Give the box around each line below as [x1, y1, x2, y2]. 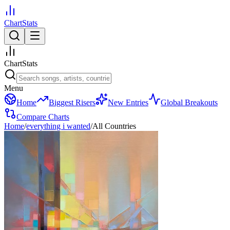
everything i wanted [26, 122, 90, 130]
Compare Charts [16, 112, 69, 121]
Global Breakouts [161, 98, 218, 107]
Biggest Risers [49, 98, 95, 107]
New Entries [108, 98, 148, 107]
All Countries [92, 122, 136, 130]
